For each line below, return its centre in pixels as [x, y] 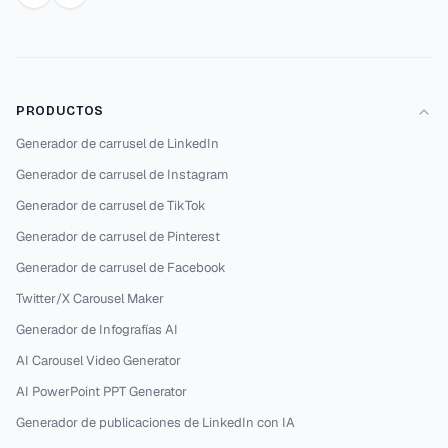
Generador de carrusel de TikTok [111, 205]
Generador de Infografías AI [97, 329]
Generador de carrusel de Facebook [121, 267]
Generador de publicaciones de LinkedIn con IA [155, 422]
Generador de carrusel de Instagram [122, 174]
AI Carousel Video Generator [98, 360]
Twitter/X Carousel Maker [90, 298]
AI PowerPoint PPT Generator [101, 391]
